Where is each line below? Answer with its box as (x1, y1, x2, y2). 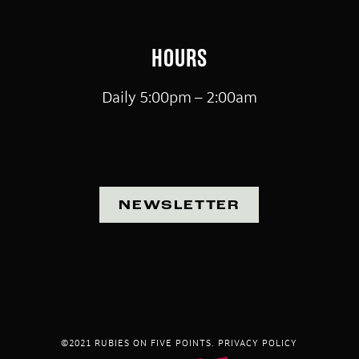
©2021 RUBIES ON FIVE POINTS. (61, 336, 219, 349)
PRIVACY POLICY (218, 336, 298, 349)
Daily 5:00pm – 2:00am (101, 87, 257, 107)
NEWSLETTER (119, 200, 240, 213)
